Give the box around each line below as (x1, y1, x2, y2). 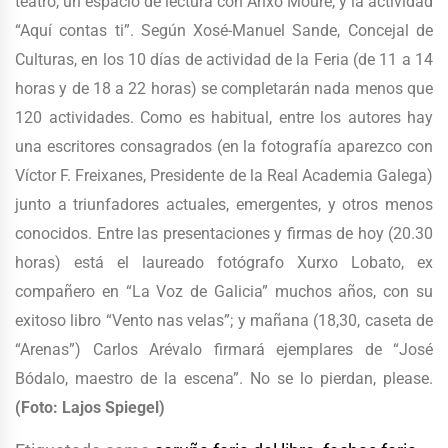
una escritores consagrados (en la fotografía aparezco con (15, 137, 433, 157)
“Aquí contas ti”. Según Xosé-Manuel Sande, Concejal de (15, 21, 433, 41)
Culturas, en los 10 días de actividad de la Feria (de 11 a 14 (15, 50, 433, 70)
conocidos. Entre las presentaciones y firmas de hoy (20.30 (15, 224, 433, 244)
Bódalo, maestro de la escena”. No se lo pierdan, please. (15, 369, 433, 389)
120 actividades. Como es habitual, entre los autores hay (15, 108, 433, 128)
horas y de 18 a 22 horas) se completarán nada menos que (15, 79, 433, 99)
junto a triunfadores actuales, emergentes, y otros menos (15, 195, 433, 215)
